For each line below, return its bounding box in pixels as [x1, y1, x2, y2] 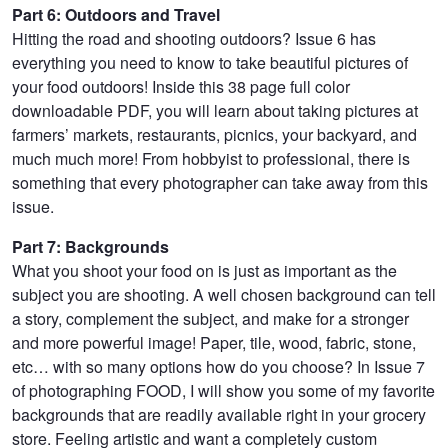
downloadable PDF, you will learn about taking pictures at [12, 98, 418, 122]
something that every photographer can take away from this [12, 170, 428, 194]
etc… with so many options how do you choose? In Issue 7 [12, 354, 425, 378]
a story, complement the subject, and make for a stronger [12, 306, 409, 330]
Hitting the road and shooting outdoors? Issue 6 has [12, 26, 376, 50]
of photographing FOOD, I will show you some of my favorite [12, 378, 435, 402]
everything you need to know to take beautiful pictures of [12, 50, 408, 74]
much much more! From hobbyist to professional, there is [12, 146, 410, 170]
